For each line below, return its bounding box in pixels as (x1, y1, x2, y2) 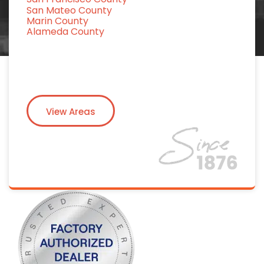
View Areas (46, 105, 95, 118)
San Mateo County (27, 3, 112, 17)
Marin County (27, 14, 88, 28)
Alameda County (27, 25, 104, 39)
